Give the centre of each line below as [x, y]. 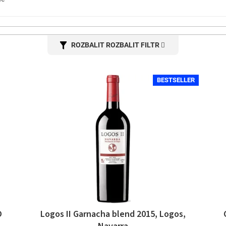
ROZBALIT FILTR [132, 45]
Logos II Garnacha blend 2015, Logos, [113, 214]
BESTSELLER [176, 80]
